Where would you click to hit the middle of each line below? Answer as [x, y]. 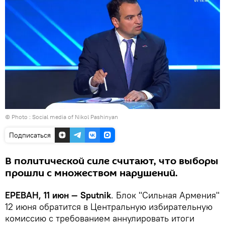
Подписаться [30, 135]
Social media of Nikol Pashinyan [75, 117]
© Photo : [19, 117]
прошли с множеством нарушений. [91, 173]
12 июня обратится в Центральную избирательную [109, 206]
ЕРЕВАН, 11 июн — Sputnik [58, 195]
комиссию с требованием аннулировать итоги [100, 218]
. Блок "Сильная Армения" [165, 195]
